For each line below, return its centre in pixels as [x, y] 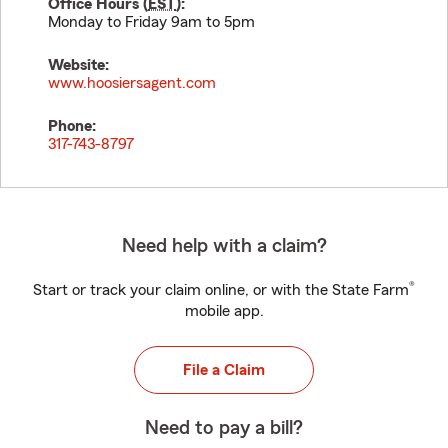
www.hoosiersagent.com [132, 83]
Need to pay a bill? [224, 428]
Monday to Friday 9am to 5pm [151, 22]
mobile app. [224, 311]
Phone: [72, 126]
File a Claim [224, 370]
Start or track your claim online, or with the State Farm [221, 290]
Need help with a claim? [224, 246]
